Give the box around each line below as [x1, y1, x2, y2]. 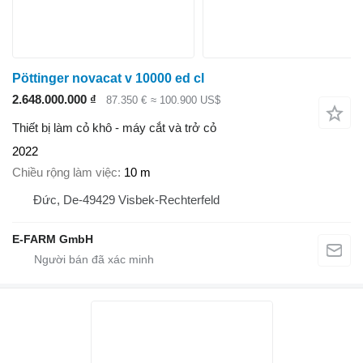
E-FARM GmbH [12, 233, 93, 246]
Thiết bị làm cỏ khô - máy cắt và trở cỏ [12, 120, 216, 135]
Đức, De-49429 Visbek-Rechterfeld [33, 193, 220, 207]
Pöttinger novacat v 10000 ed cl [12, 71, 204, 86]
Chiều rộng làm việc [12, 165, 117, 180]
